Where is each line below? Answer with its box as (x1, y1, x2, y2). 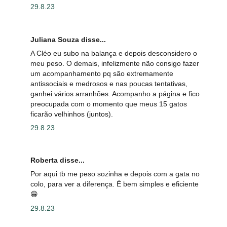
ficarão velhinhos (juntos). (30, 109, 113, 118)
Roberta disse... (30, 156, 85, 165)
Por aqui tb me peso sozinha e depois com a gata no (30, 170, 200, 178)
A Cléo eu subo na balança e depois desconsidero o (30, 49, 197, 57)
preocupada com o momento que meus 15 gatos (30, 99, 187, 108)
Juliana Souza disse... (30, 35, 106, 44)
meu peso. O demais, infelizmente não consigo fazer (30, 59, 199, 67)
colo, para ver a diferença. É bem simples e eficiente (30, 180, 199, 188)
